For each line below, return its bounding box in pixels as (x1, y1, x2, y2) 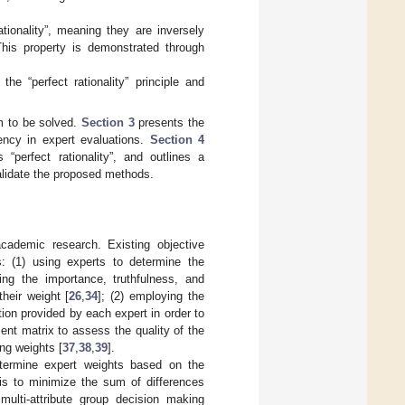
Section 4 (149, 132, 205, 146)
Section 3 (81, 115, 135, 129)
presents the (134, 115, 205, 129)
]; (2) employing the (98, 288, 204, 303)
